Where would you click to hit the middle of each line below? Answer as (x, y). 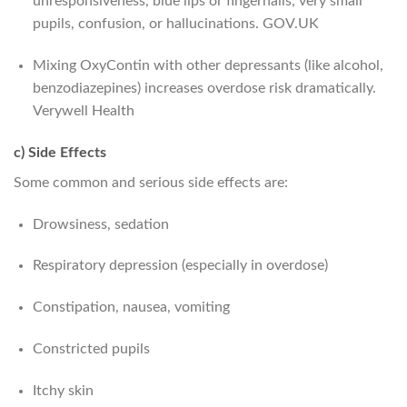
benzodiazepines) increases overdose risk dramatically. (204, 89)
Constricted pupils (91, 349)
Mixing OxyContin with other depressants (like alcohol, (208, 66)
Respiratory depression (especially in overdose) (180, 266)
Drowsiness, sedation (100, 224)
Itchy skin (63, 390)
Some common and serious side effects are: (151, 182)
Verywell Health (83, 111)
